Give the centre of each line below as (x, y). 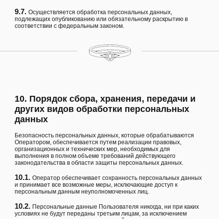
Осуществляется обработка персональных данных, (100, 12)
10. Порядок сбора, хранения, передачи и (105, 99)
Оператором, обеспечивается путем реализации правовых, (98, 142)
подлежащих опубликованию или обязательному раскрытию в (101, 19)
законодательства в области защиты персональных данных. (99, 163)
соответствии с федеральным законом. (69, 26)
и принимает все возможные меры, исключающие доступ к (96, 185)
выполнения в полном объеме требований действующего (95, 156)
